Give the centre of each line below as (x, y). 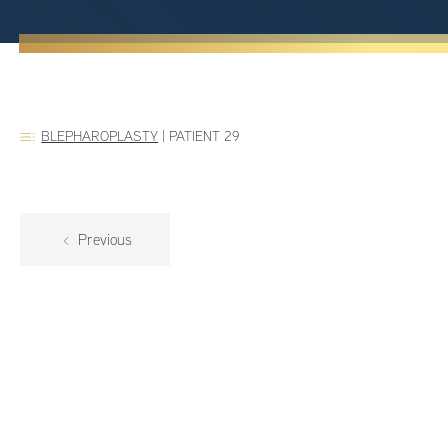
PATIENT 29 (204, 136)
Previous (103, 240)
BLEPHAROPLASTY (100, 136)
